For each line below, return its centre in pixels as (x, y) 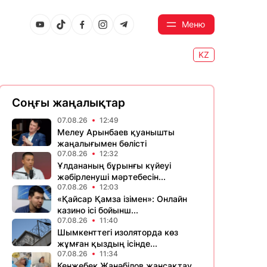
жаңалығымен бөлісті (102, 143)
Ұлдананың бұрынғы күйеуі (114, 165)
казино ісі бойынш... (98, 210)
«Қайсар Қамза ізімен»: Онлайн (122, 199)
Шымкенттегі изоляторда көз (118, 232)
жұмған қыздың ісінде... (107, 243)
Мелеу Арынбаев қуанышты (116, 132)
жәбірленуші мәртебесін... (111, 177)
